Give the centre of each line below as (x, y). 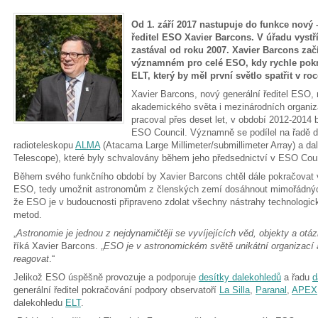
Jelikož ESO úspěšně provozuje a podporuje (106, 277)
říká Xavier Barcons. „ (59, 246)
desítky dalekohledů (240, 277)
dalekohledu (39, 303)
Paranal (271, 290)
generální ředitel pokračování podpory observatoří (116, 290)
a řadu (297, 277)
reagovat (31, 259)
